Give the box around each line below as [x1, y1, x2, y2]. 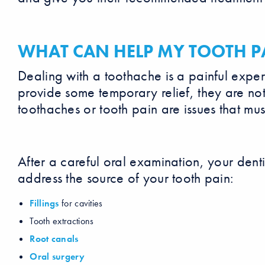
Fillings [30, 197, 59, 210]
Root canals [30, 232, 79, 245]
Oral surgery [30, 250, 85, 263]
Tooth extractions [30, 215, 94, 228]
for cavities [59, 197, 103, 210]
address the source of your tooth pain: [18, 168, 234, 187]
